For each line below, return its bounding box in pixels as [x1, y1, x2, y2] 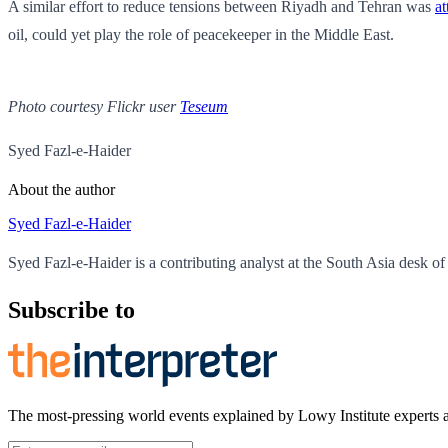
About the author [8, 180, 115, 198]
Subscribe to [8, 296, 135, 323]
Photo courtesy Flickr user [8, 97, 180, 115]
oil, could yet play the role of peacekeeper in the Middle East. [8, 25, 394, 43]
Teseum [180, 97, 228, 115]
